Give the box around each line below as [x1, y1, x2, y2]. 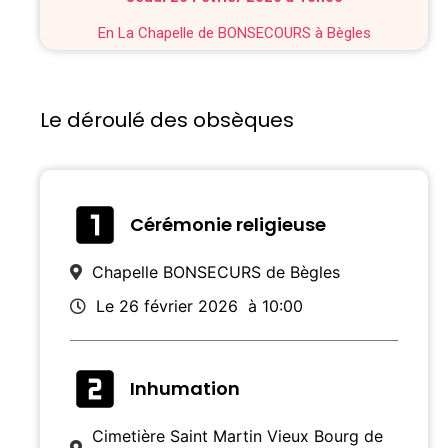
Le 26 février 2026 [96, 295, 238, 316]
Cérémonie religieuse [130, 212, 326, 238]
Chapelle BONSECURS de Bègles [92, 261, 340, 282]
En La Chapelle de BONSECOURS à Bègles [97, 24, 371, 43]
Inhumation [130, 376, 240, 402]
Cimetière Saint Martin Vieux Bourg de [92, 425, 383, 446]
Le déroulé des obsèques [40, 105, 294, 134]
